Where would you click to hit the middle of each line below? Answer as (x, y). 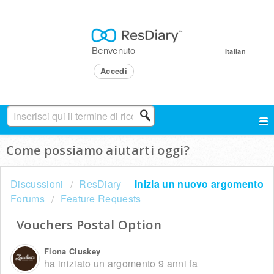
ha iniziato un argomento (102, 264)
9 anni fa (178, 264)
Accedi (113, 71)
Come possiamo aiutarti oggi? (98, 150)
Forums (28, 198)
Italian (235, 51)
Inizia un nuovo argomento (199, 184)
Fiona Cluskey (72, 251)
